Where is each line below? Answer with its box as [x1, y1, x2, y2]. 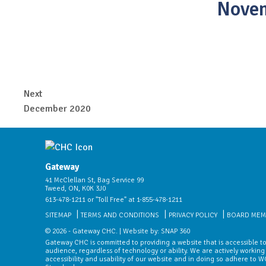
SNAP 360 [161, 227, 190, 236]
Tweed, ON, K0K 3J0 [45, 184, 106, 194]
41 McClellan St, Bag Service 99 [45, 176, 144, 185]
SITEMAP [45, 211, 71, 220]
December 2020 [24, 103, 91, 115]
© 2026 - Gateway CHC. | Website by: [45, 227, 161, 236]
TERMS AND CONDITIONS [81, 211, 159, 220]
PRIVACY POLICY [169, 211, 217, 220]
